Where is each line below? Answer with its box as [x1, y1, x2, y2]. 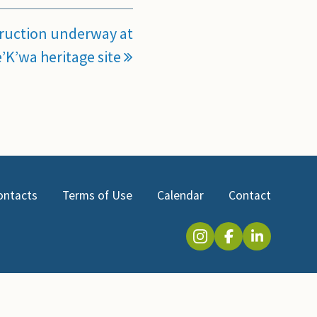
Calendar [157, 187, 204, 203]
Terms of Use [62, 187, 133, 203]
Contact [229, 187, 272, 203]
